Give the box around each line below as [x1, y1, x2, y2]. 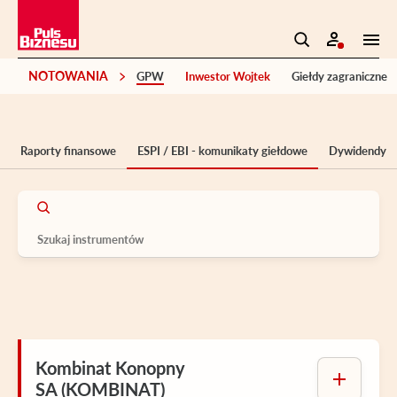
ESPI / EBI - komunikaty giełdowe [137, 143, 307, 158]
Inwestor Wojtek [185, 68, 270, 83]
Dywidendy [329, 143, 386, 158]
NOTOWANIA [28, 67, 108, 83]
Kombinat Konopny [35, 356, 185, 378]
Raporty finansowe [20, 143, 116, 158]
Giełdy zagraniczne [292, 68, 387, 83]
